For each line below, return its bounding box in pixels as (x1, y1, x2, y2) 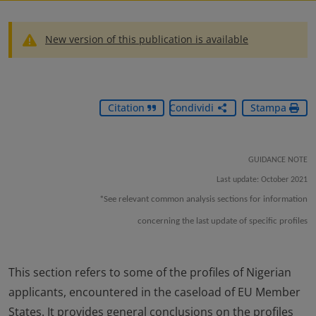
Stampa (250, 101, 289, 115)
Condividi (169, 101, 214, 115)
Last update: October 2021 (217, 176, 308, 185)
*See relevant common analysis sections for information (99, 195, 308, 205)
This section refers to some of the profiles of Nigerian (8, 265, 291, 281)
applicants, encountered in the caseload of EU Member (8, 284, 300, 300)
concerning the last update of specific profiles (138, 217, 308, 226)
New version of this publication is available (45, 32, 248, 46)
